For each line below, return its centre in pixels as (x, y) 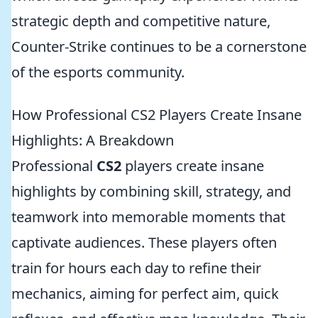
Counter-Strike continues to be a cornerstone (159, 46)
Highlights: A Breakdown (93, 140)
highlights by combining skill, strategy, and (151, 191)
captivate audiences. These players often (144, 242)
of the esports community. (98, 72)
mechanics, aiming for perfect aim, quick (145, 294)
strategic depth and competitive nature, (141, 21)
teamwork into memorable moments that (148, 217)
